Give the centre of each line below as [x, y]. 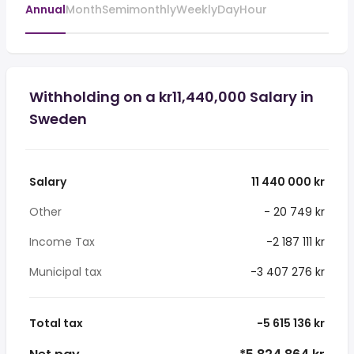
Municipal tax [66, 272]
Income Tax [62, 242]
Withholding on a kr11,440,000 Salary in [171, 97]
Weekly [197, 9]
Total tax [56, 323]
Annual [45, 9]
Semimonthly [139, 9]
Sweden [58, 119]
